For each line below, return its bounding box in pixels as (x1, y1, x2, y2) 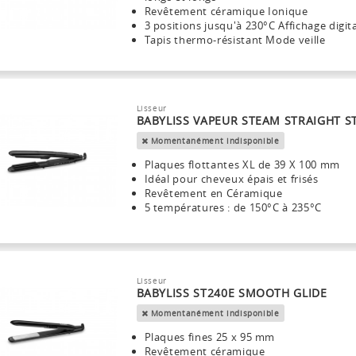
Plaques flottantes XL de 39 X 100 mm (144, 157, 340, 172)
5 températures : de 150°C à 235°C (144, 199, 322, 215)
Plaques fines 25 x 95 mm (144, 330, 276, 345)
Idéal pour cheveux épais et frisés (144, 171, 319, 186)
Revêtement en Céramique (144, 185, 283, 200)
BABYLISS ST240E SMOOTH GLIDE (136, 285, 327, 301)
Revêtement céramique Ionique (144, 3, 308, 18)
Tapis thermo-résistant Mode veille (144, 32, 326, 47)
